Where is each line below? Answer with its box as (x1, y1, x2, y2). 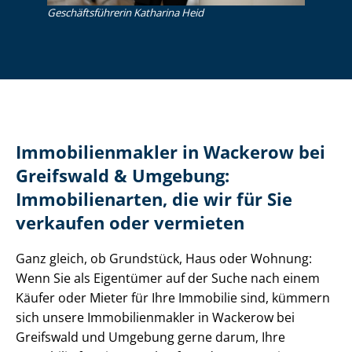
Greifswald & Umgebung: (16, 164, 229, 188)
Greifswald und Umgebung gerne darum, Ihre (16, 328, 285, 346)
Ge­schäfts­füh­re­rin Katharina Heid (47, 5, 203, 20)
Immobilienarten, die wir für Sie (16, 188, 292, 211)
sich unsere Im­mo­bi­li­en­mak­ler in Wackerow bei (16, 309, 295, 327)
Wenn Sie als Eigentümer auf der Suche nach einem (16, 269, 320, 288)
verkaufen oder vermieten (16, 211, 244, 235)
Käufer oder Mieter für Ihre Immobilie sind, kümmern (16, 289, 330, 307)
